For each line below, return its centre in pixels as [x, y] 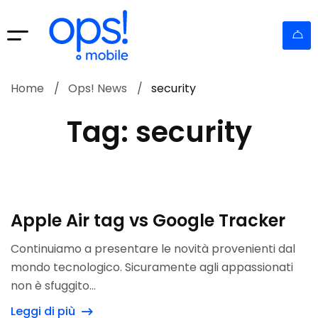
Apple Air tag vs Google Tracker [148, 220]
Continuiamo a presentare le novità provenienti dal [153, 249]
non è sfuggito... [53, 286]
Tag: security [159, 132]
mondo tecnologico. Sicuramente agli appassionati [152, 267]
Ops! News [98, 88]
